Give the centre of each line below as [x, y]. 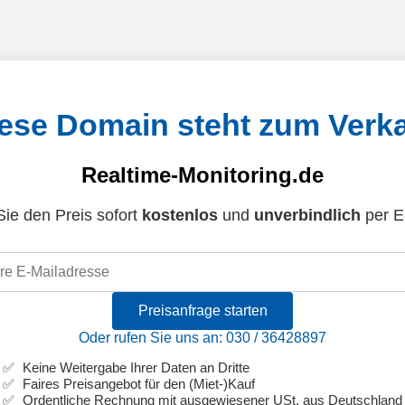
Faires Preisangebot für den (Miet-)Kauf [139, 384]
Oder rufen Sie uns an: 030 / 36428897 [202, 338]
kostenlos [179, 216]
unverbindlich [307, 216]
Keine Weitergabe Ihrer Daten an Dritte [136, 368]
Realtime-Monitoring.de [202, 175]
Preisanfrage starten [202, 311]
